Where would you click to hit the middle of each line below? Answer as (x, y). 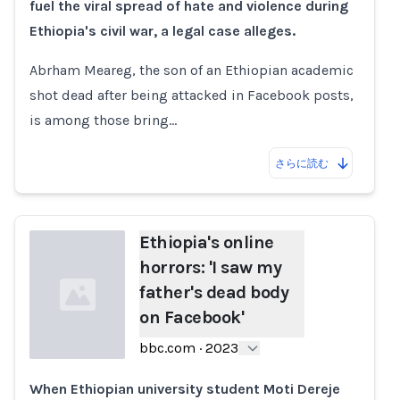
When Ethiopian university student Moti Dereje (185, 389)
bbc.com (168, 348)
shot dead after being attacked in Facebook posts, (192, 95)
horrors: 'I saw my (211, 267)
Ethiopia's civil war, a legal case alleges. (162, 31)
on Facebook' (192, 317)
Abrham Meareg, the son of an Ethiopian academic (192, 70)
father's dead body (214, 292)
